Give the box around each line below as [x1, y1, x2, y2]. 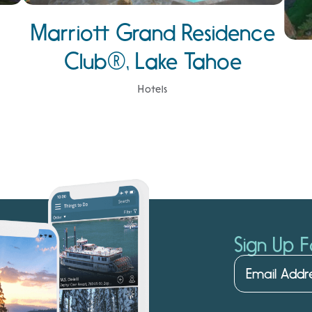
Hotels [137, 83, 169, 96]
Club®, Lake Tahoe [64, 48, 242, 75]
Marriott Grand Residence [31, 19, 276, 47]
